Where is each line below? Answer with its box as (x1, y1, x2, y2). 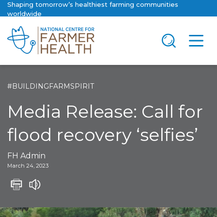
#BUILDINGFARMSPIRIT (7, 82, 94, 91)
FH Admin (7, 151, 46, 160)
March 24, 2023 (7, 162, 48, 169)
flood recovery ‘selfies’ (7, 124, 198, 145)
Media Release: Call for (7, 101, 203, 122)
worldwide (7, 10, 42, 17)
